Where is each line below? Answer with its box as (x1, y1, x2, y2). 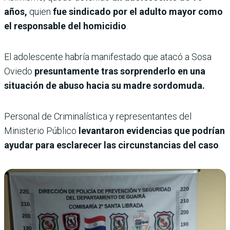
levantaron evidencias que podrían (79, 125, 225, 136)
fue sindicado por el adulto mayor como (51, 6, 223, 17)
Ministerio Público (4, 125, 79, 136)
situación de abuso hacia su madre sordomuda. (4, 80, 205, 91)
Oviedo (4, 65, 32, 76)
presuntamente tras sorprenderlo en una (32, 65, 205, 76)
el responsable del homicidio (4, 20, 126, 31)
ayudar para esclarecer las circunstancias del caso (4, 139, 219, 150)
